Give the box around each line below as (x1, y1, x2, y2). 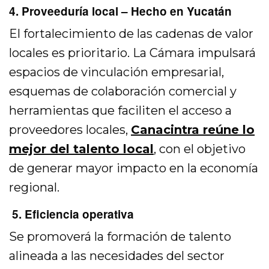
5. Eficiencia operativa (9, 206, 134, 223)
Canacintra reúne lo (131, 122, 255, 138)
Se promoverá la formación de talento (9, 229, 232, 244)
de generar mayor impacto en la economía (9, 161, 259, 176)
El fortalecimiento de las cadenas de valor (9, 26, 254, 41)
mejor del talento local (9, 142, 154, 157)
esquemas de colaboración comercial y (9, 84, 237, 99)
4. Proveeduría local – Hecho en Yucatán (9, 3, 232, 20)
